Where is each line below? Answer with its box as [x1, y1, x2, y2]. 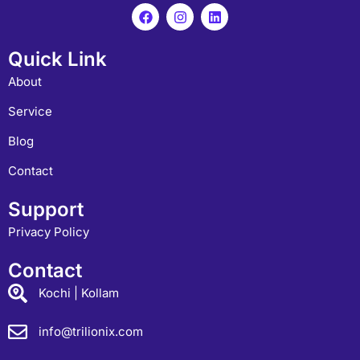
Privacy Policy [8, 224, 89, 240]
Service [8, 104, 52, 120]
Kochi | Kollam [39, 285, 119, 301]
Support [8, 198, 84, 222]
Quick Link [8, 47, 107, 72]
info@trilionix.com [39, 324, 143, 340]
